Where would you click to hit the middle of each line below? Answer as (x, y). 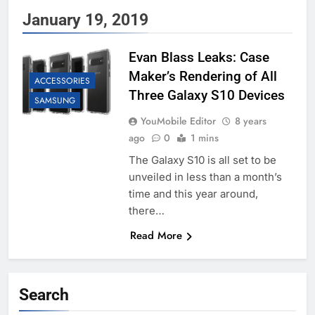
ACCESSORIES (62, 81)
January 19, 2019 (85, 20)
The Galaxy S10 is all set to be (202, 160)
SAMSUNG (55, 101)
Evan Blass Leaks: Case (199, 58)
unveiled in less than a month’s (205, 177)
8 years (250, 121)
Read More (156, 236)
